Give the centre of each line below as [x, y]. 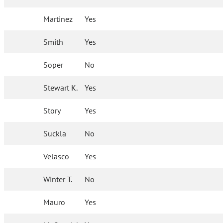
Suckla [55, 133]
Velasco [56, 156]
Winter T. [58, 179]
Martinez [58, 19]
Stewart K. [61, 88]
